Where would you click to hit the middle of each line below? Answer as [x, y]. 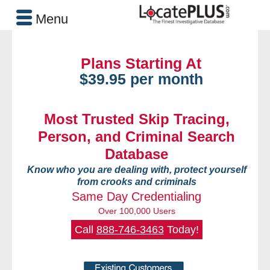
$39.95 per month [141, 79]
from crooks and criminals [137, 182]
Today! [181, 230]
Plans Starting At [141, 63]
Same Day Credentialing [137, 196]
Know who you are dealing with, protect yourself [137, 170]
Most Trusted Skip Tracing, [137, 119]
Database [137, 154]
